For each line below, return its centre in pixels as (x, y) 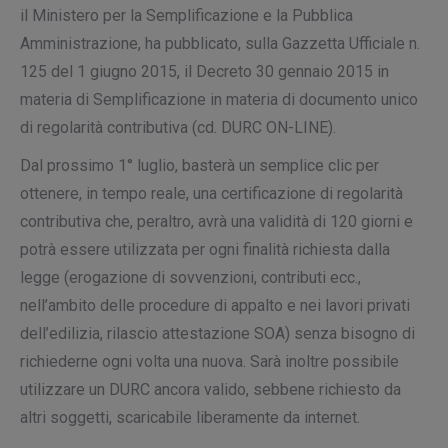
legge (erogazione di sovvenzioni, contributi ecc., (190, 277)
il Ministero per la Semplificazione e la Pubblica (186, 15)
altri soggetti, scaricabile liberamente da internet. (190, 417)
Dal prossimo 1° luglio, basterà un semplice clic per (199, 165)
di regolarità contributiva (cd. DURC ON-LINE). (178, 127)
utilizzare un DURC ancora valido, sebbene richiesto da (210, 389)
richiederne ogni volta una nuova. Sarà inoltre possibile (209, 361)
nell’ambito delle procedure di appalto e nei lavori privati (215, 305)
